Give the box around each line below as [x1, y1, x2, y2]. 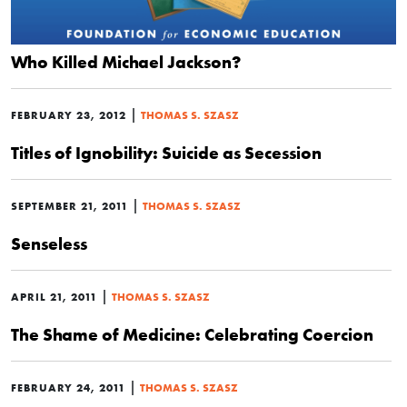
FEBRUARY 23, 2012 [11, 108, 126, 122]
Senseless [11, 233, 87, 254]
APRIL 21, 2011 [11, 290, 97, 303]
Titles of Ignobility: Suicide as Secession [11, 142, 322, 164]
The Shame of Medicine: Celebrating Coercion [11, 323, 373, 345]
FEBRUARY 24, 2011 [11, 381, 125, 394]
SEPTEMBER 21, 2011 [11, 199, 128, 213]
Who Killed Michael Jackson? [11, 51, 241, 73]
